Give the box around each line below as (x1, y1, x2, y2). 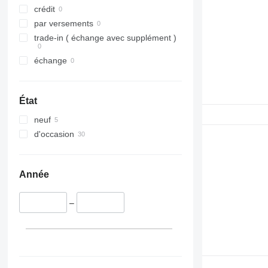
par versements (33, 19, 93, 29)
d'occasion (33, 129, 74, 139)
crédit (33, 4, 55, 14)
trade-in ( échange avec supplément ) (33, 33, 176, 43)
